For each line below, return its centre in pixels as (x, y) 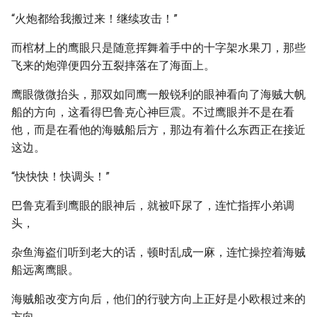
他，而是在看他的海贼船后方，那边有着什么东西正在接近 (158, 130)
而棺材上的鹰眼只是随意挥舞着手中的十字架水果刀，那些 (158, 48)
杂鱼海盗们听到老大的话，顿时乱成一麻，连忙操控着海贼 (158, 252)
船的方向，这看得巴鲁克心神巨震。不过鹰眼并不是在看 (153, 112)
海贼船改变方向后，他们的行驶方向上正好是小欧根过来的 (158, 299)
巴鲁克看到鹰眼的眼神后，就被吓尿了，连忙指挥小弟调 (153, 206)
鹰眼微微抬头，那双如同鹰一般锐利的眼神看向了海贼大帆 (158, 94)
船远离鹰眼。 (45, 270)
